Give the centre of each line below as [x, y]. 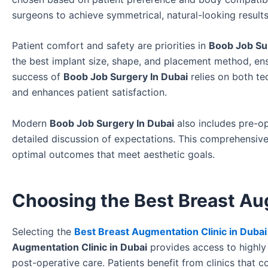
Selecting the [43, 231]
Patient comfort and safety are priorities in [110, 46]
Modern [31, 123]
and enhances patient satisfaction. [89, 92]
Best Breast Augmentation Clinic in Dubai [170, 231]
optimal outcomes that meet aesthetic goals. [113, 154]
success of [38, 77]
